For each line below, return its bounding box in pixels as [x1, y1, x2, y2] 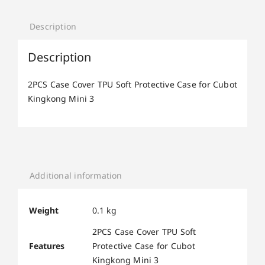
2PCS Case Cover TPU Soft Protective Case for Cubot [27, 78, 238, 90]
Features [28, 240, 64, 251]
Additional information [30, 170, 122, 182]
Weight [28, 204, 59, 216]
